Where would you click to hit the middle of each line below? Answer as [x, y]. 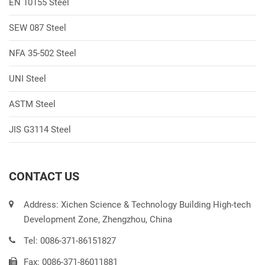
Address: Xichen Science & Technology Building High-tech [137, 205]
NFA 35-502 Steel [43, 53]
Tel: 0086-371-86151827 [70, 241]
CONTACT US [44, 176]
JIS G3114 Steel [40, 130]
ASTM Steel [32, 104]
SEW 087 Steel [38, 28]
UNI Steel [28, 79]
